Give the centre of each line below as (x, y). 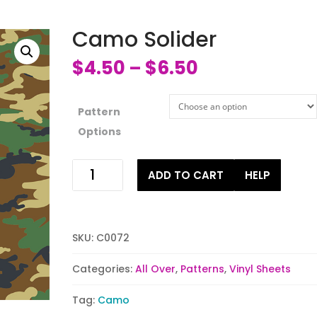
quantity (93, 198)
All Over (155, 269)
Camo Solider (144, 39)
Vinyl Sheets (260, 269)
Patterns (202, 269)
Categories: (103, 269)
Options (99, 131)
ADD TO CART (186, 175)
